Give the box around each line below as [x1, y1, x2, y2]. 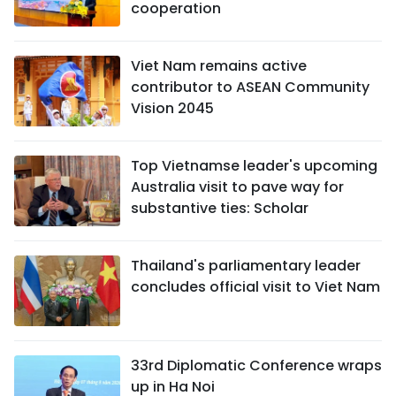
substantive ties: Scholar [131, 198, 308, 219]
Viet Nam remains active [131, 56, 307, 77]
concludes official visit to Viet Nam [131, 277, 380, 298]
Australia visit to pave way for [131, 177, 344, 198]
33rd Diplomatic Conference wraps [131, 355, 382, 377]
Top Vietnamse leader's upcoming [131, 156, 377, 177]
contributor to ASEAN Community [131, 77, 369, 98]
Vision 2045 [131, 98, 214, 119]
